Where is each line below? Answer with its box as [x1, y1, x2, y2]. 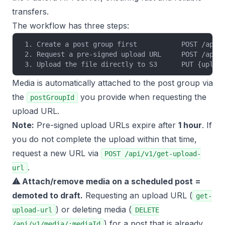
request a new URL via [12, 148, 101, 158]
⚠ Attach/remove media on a [12, 176, 131, 186]
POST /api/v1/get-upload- [104, 150, 201, 158]
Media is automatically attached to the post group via [12, 78, 213, 88]
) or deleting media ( [56, 204, 132, 214]
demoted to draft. [12, 190, 83, 200]
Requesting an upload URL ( [83, 190, 192, 200]
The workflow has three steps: [12, 21, 129, 31]
